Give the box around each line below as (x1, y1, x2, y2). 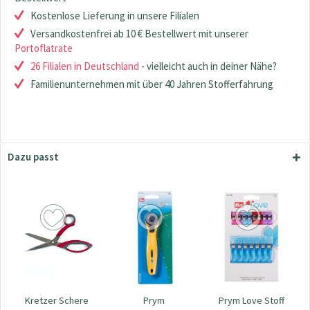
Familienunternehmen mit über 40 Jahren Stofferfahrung (30, 77, 273, 91)
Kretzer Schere (25, 294, 89, 307)
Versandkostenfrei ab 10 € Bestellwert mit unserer (30, 27, 248, 40)
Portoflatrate (15, 42, 73, 55)
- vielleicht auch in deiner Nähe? (139, 60, 277, 73)
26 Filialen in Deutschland (30, 60, 139, 73)
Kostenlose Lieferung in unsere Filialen (30, 9, 199, 22)
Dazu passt (8, 150, 59, 163)
